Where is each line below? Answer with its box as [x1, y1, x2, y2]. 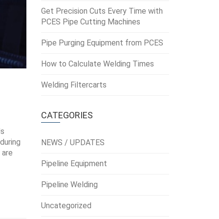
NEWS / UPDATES [41, 138, 105, 147]
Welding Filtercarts [41, 80, 107, 89]
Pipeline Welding [41, 180, 98, 189]
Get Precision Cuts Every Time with [41, 6, 163, 16]
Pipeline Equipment [41, 159, 107, 168]
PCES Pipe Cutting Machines [41, 17, 140, 26]
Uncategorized [41, 201, 91, 210]
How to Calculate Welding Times [41, 59, 154, 68]
